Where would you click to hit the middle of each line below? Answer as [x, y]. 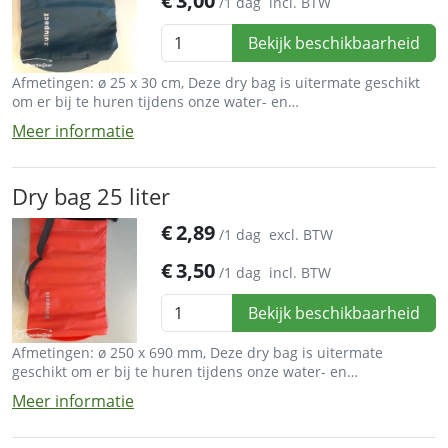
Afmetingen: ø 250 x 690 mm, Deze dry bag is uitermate [197, 353]
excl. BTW [301, 234]
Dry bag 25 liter [91, 196]
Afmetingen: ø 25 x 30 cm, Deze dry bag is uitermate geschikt [216, 82]
